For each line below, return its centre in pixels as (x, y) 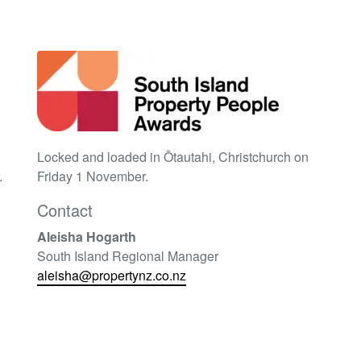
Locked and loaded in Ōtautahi (124, 156)
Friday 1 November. (92, 176)
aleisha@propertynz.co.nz (111, 275)
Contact (64, 210)
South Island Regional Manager (127, 255)
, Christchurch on (260, 156)
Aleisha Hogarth (86, 236)
